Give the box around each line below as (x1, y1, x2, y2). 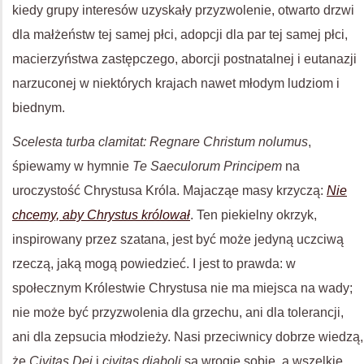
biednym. (12, 101, 65, 115)
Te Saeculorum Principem (132, 159, 282, 173)
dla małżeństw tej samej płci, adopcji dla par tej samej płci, (12, 28, 348, 41)
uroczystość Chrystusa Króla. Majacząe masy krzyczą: (12, 184, 327, 197)
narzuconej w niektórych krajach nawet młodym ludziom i (12, 76, 340, 90)
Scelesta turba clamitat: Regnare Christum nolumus (12, 135, 308, 149)
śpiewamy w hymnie (12, 159, 132, 173)
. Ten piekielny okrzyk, (190, 208, 317, 222)
